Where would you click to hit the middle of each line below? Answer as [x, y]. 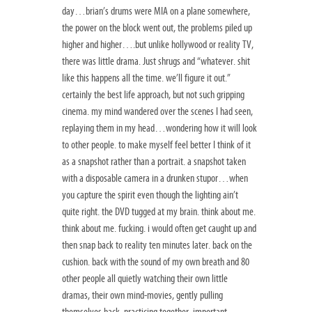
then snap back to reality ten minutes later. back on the [157, 245]
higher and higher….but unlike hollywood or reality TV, [158, 45]
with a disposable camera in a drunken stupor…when [155, 179]
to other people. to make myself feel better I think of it [156, 145]
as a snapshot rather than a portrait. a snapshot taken [154, 162]
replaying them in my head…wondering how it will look [159, 128]
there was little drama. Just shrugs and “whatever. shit [156, 62]
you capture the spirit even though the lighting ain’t [150, 195]
